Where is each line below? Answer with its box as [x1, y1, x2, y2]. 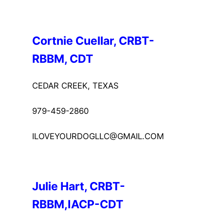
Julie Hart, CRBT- [32, 180, 126, 194]
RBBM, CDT [32, 52, 94, 66]
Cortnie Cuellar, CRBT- [32, 34, 155, 48]
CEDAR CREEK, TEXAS [32, 81, 119, 91]
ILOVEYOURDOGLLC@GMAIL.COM [32, 131, 164, 142]
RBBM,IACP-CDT [32, 198, 124, 212]
